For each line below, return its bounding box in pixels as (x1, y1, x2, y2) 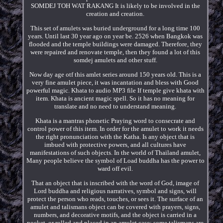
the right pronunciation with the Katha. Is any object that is (36, 132, 195, 140)
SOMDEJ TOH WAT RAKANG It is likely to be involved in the (30, 1, 200, 9)
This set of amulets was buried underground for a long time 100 (30, 24, 201, 32)
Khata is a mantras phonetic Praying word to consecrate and (35, 116, 196, 124)
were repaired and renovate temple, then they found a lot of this (30, 48, 201, 56)
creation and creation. (86, 9, 145, 17)
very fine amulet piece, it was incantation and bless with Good (32, 78, 199, 86)
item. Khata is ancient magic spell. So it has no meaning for (36, 94, 195, 102)
